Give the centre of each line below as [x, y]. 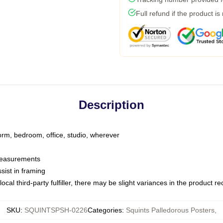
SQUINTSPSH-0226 [56, 210]
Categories [105, 210]
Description [111, 105]
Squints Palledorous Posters [170, 210]
